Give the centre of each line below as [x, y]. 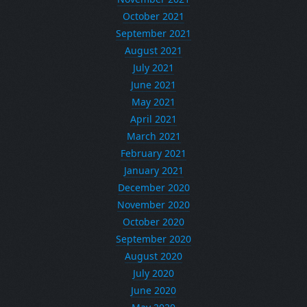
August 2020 [153, 256]
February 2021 [153, 153]
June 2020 [153, 290]
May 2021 [153, 102]
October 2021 [153, 16]
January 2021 [153, 170]
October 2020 [153, 222]
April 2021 [153, 119]
